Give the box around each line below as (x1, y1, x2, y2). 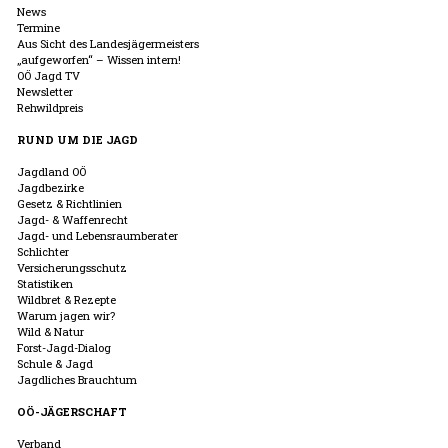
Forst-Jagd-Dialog (17, 339, 111, 355)
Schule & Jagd (17, 355, 93, 371)
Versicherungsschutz (17, 259, 127, 275)
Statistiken (17, 275, 73, 291)
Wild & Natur (17, 323, 84, 339)
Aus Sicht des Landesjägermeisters (17, 35, 199, 51)
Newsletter (17, 83, 73, 99)
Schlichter (17, 243, 69, 259)
